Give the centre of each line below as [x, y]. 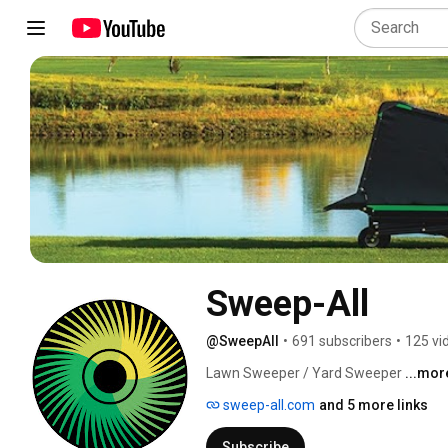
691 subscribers [342, 340]
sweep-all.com [267, 404]
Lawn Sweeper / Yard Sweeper [305, 372]
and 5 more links [373, 404]
